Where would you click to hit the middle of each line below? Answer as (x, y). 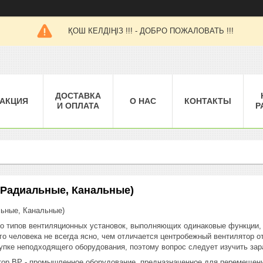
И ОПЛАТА (78, 105)
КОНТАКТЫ (208, 101)
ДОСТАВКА (78, 95)
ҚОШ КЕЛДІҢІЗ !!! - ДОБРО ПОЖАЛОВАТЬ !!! (151, 31)
